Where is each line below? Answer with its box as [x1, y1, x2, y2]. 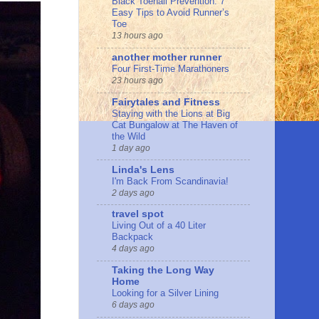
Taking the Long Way [112, 265, 214, 276]
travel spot [112, 209, 164, 220]
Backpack [112, 231, 153, 243]
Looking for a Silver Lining [112, 288, 219, 299]
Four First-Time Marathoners [112, 63, 229, 75]
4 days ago [112, 244, 155, 254]
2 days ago [112, 187, 155, 198]
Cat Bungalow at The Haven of [112, 119, 238, 130]
